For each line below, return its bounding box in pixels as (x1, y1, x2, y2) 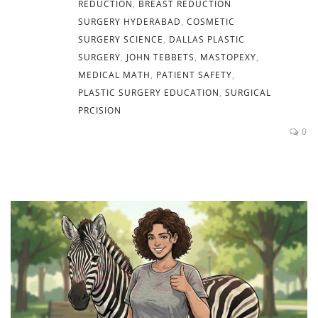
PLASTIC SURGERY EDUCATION (78, 87, 219, 99)
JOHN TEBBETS (126, 51, 194, 64)
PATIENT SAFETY (156, 69, 232, 82)
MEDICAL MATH (78, 69, 150, 82)
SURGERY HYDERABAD (78, 16, 181, 28)
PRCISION (78, 104, 121, 117)
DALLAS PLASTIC (169, 33, 245, 46)
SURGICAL (225, 87, 271, 99)
